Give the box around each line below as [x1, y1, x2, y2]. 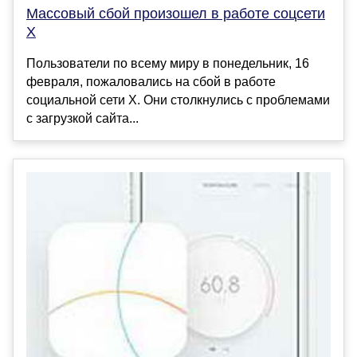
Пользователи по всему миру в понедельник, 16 [26, 56, 309, 70]
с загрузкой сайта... [26, 111, 139, 125]
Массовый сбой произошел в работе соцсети [26, 5, 325, 22]
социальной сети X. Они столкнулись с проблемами [26, 92, 330, 107]
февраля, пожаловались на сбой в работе [26, 74, 276, 88]
